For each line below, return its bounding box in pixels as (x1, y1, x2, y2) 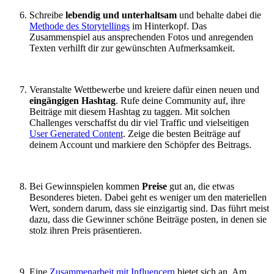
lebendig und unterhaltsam (65, 10, 177, 21)
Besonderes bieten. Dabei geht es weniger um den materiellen (29, 192, 267, 203)
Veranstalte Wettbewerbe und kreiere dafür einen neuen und (29, 84, 259, 95)
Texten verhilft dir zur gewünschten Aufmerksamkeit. (29, 43, 235, 54)
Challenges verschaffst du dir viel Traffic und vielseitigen (29, 117, 249, 128)
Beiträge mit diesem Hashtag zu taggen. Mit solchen (29, 106, 230, 117)
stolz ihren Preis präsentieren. (29, 225, 142, 236)
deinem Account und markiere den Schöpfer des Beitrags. (29, 139, 251, 150)
